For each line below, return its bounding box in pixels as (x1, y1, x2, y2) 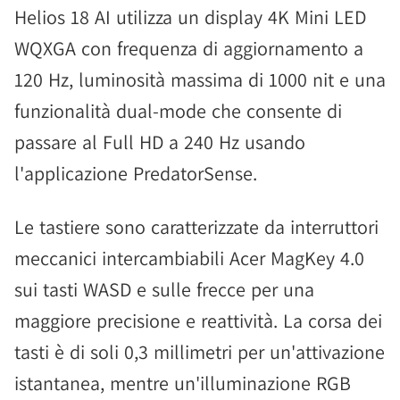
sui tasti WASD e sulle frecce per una (14, 277, 314, 302)
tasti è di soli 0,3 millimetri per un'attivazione (14, 339, 385, 364)
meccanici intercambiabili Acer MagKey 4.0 (14, 246, 364, 271)
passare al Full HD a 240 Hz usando (14, 129, 305, 154)
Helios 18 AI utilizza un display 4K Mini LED (14, 4, 366, 29)
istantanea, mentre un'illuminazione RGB (14, 371, 351, 396)
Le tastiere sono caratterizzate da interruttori (14, 214, 379, 239)
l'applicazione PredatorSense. (14, 161, 257, 186)
